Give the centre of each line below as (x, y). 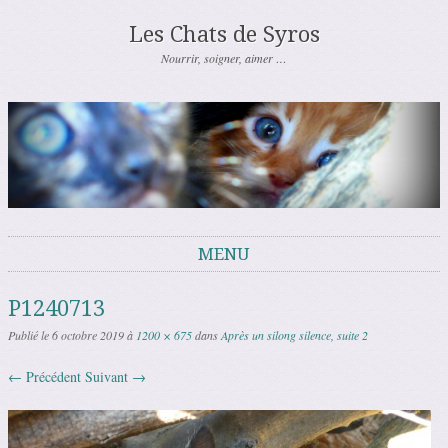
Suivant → (115, 377)
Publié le (30, 335)
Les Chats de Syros (224, 34)
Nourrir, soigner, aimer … (224, 58)
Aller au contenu (55, 282)
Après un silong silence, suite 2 (294, 335)
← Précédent (44, 377)
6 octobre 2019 (88, 335)
